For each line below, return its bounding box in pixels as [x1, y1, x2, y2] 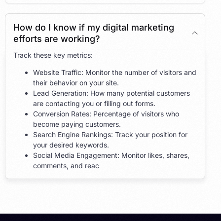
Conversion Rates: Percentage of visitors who [33, 109, 179, 118]
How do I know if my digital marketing [13, 22, 174, 33]
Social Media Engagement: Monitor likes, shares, [33, 150, 189, 159]
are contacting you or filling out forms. [33, 99, 155, 108]
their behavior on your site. [33, 78, 119, 87]
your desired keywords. [33, 140, 109, 149]
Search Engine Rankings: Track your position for [33, 130, 187, 139]
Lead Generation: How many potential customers [33, 88, 190, 97]
